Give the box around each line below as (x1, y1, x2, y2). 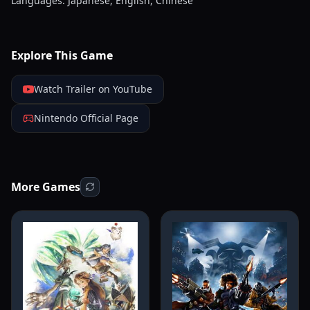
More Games (11, 179, 80, 194)
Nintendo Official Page (34, 111, 138, 125)
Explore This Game (11, 48, 113, 63)
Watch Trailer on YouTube (34, 82, 152, 95)
